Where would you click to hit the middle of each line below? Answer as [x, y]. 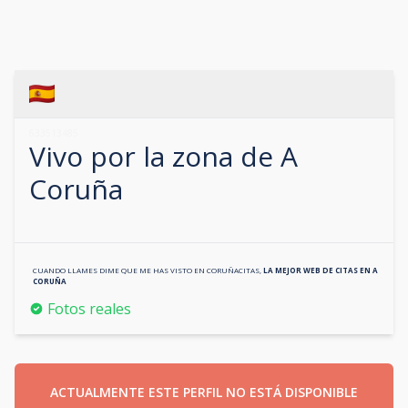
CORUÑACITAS [233, 270]
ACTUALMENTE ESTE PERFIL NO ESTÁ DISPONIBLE [204, 392]
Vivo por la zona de [155, 156]
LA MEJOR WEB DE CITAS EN [318, 270]
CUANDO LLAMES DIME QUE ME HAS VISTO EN [120, 270]
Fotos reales [89, 309]
